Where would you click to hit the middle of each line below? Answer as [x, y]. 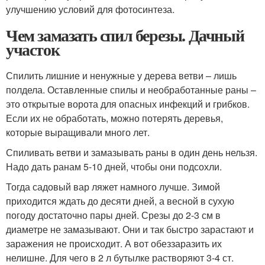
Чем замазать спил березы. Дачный [125, 35]
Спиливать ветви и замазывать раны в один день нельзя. [132, 152]
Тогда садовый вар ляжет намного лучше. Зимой [113, 187]
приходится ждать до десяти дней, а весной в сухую [120, 201]
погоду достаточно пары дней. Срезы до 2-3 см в [113, 215]
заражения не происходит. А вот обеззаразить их [114, 243]
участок [33, 49]
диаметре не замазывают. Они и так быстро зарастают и [130, 229]
